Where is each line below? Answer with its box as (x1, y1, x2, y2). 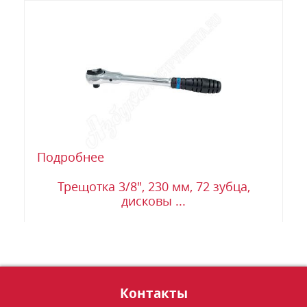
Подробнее (37, 149, 104, 166)
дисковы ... (121, 193, 186, 210)
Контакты (119, 284, 188, 303)
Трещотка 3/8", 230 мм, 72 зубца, (57, 178, 250, 195)
